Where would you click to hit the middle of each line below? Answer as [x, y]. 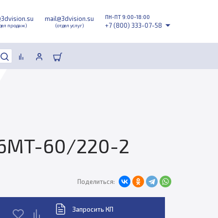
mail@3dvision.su [70, 18]
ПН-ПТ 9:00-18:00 [128, 17]
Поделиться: [96, 182]
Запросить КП [93, 209]
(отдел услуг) [69, 25]
